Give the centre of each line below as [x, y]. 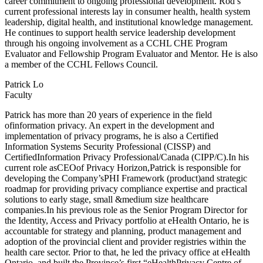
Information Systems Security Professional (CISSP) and [108, 147]
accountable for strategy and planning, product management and [123, 231]
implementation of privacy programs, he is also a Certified [112, 136]
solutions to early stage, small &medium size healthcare [107, 200]
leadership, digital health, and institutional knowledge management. [129, 22]
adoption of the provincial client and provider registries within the [125, 242]
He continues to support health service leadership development [120, 33]
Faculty [18, 95]
